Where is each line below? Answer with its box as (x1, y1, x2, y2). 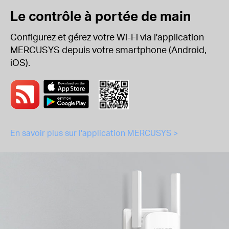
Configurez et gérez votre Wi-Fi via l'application (10, 30, 204, 42)
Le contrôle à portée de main (10, 7, 191, 24)
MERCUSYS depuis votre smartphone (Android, (10, 43, 207, 55)
